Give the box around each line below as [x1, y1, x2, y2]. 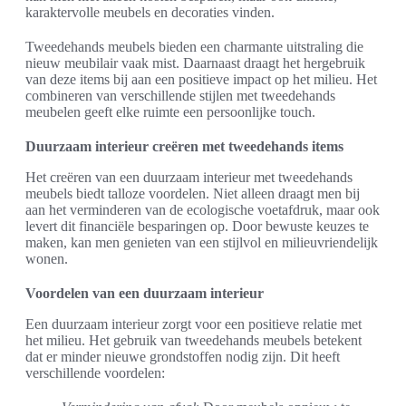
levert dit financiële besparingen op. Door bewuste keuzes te [25, 218, 369, 235]
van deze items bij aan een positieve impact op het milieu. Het [25, 72, 377, 88]
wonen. [25, 251, 68, 267]
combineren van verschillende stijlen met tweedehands [25, 88, 335, 104]
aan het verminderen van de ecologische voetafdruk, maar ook [25, 202, 380, 218]
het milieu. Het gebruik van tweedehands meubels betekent [25, 333, 362, 349]
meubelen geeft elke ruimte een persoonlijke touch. [25, 104, 315, 121]
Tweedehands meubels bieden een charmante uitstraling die [25, 39, 363, 55]
